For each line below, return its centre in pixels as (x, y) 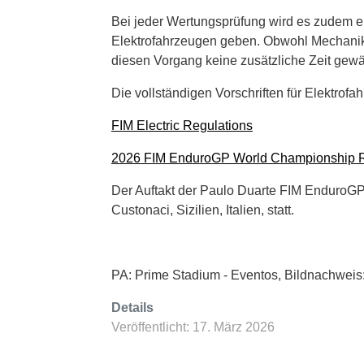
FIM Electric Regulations (182, 125)
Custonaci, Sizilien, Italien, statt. (203, 210)
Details (132, 307)
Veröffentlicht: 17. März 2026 (193, 327)
